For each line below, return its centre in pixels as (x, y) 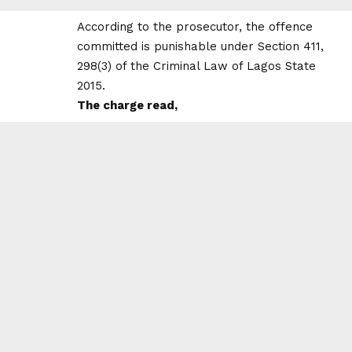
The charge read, (127, 105)
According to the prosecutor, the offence (195, 26)
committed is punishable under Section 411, (200, 46)
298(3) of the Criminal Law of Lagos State (196, 66)
